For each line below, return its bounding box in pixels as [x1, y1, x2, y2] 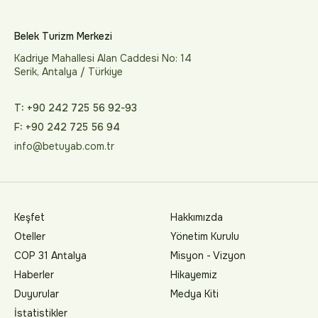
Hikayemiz [170, 268, 217, 281]
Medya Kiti [170, 287, 219, 300]
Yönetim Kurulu [170, 230, 239, 243]
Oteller [14, 230, 45, 243]
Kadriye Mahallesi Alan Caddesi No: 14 [14, 52, 192, 65]
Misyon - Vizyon [170, 249, 246, 262]
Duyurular [14, 287, 59, 300]
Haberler [14, 268, 54, 281]
